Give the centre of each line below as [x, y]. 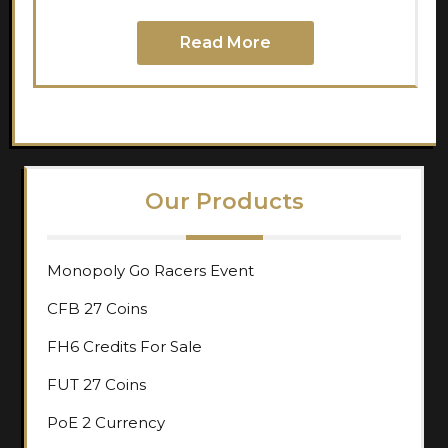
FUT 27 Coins [96, 384]
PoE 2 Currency [106, 422]
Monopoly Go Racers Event [150, 270]
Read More [225, 42]
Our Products [224, 201]
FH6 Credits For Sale [124, 346]
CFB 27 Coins [97, 308]
